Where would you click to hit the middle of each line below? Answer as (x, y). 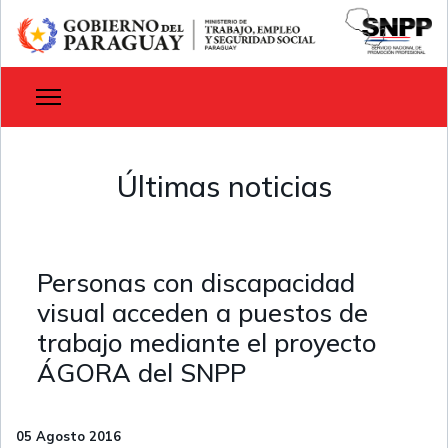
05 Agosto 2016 (68, 436)
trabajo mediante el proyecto (206, 343)
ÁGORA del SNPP (141, 373)
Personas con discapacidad (196, 283)
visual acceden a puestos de (202, 313)
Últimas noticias (224, 186)
